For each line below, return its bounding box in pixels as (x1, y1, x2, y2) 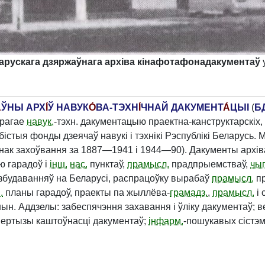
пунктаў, (88, 159, 127, 169)
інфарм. (148, 216, 183, 226)
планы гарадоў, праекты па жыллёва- (3, 188, 170, 198)
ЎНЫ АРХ (1, 102, 46, 112)
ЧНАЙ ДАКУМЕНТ (141, 102, 223, 112)
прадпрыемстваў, (169, 159, 250, 169)
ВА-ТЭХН (96, 102, 138, 112)
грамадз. (170, 188, 208, 198)
